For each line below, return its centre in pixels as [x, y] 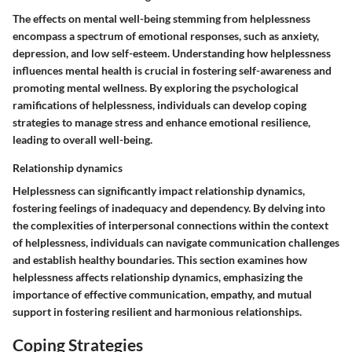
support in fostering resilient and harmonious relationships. [157, 311]
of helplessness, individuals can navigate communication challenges [176, 242]
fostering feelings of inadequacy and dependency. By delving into [169, 207]
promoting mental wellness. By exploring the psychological [156, 87]
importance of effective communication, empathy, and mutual [162, 294]
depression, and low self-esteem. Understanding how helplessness [172, 53]
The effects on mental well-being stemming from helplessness [161, 18]
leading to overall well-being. [82, 139]
